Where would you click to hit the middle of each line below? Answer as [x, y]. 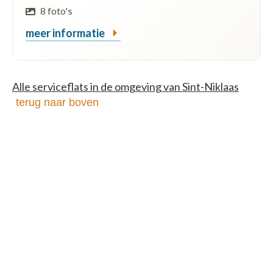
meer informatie [66, 33]
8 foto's [57, 11]
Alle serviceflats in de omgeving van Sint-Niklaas [126, 87]
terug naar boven [57, 103]
